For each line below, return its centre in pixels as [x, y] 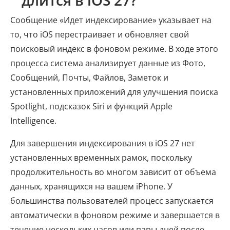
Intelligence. [33, 121]
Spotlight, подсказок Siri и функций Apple [91, 106]
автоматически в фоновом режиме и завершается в [115, 215]
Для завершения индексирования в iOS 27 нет [103, 143]
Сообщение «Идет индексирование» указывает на [111, 20]
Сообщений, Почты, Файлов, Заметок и [89, 78]
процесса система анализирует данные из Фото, [108, 63]
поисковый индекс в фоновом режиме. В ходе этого [114, 49]
